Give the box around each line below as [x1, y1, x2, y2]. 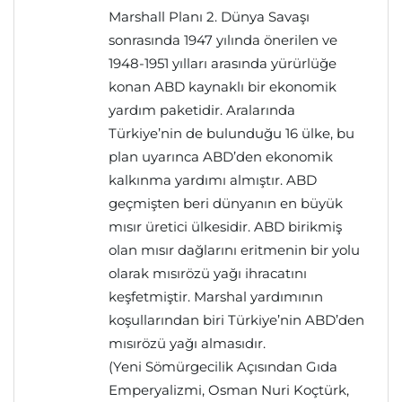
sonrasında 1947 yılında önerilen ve [109, 31, 337, 48]
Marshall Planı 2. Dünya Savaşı [109, 8, 310, 25]
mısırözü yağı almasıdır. [109, 335, 266, 352]
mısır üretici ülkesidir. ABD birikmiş [109, 218, 342, 235]
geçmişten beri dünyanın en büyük [109, 195, 343, 212]
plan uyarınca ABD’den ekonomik [109, 148, 333, 165]
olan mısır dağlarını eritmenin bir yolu [109, 241, 360, 258]
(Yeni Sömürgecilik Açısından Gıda [109, 358, 337, 375]
